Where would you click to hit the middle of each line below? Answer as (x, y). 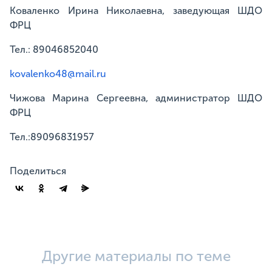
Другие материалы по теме (136, 256)
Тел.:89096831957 (52, 137)
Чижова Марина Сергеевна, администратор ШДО (136, 98)
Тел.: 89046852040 (54, 49)
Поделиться (38, 171)
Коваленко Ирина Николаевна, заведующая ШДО (136, 11)
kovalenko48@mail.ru (58, 74)
